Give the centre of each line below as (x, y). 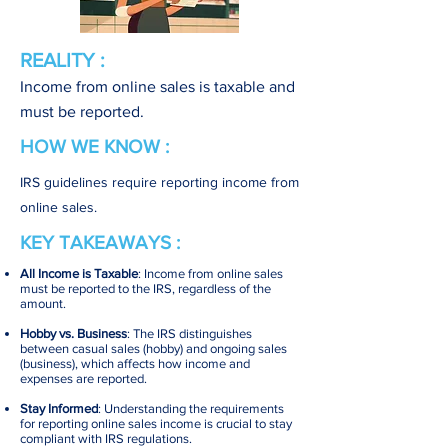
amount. (43, 303)
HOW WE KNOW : (94, 146)
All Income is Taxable (79, 273)
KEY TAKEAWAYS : (100, 242)
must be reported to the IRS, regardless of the (145, 288)
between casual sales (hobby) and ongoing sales (153, 348)
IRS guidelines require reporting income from (159, 182)
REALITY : (62, 60)
